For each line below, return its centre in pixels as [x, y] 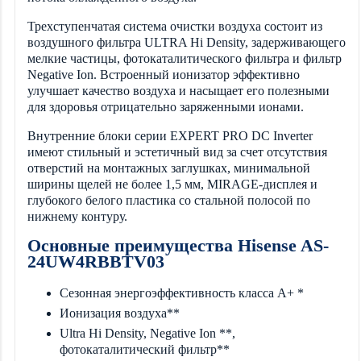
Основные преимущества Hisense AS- [178, 246]
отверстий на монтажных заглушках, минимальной [169, 168]
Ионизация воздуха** [120, 313]
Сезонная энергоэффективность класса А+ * [182, 293]
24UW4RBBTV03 [96, 262]
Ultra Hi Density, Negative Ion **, [147, 333]
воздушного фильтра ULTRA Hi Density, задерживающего [187, 43]
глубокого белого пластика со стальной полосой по [169, 201]
